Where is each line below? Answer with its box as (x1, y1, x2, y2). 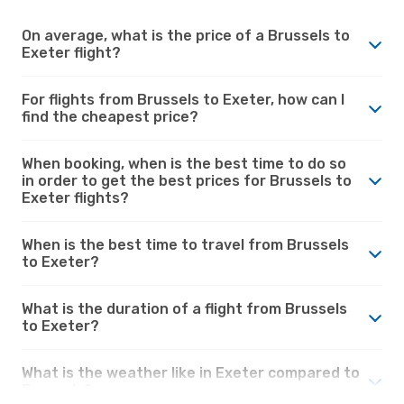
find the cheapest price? (22, 107, 198, 125)
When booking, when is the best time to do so (22, 154, 346, 172)
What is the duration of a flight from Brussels (22, 299, 347, 317)
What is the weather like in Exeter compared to (22, 363, 360, 381)
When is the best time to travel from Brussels (22, 235, 349, 253)
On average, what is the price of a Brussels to (22, 26, 350, 44)
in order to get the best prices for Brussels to (22, 171, 352, 189)
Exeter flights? (22, 188, 129, 207)
